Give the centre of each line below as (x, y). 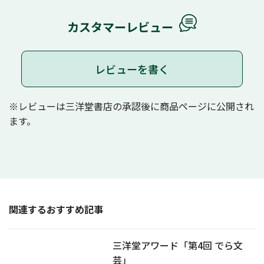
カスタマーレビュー (120, 27)
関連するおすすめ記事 (56, 209)
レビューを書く (132, 69)
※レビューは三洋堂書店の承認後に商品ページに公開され (131, 106)
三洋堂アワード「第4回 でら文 (177, 245)
